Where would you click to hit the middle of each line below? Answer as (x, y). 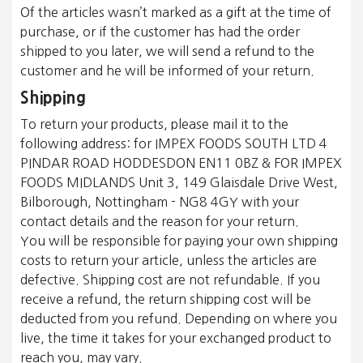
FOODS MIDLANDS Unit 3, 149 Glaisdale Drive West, (179, 183)
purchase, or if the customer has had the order (160, 32)
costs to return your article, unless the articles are (169, 261)
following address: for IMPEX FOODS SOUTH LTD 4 (174, 144)
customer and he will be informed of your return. (167, 71)
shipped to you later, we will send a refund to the (167, 51)
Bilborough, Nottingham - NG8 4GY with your (160, 202)
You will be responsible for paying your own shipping (179, 241)
